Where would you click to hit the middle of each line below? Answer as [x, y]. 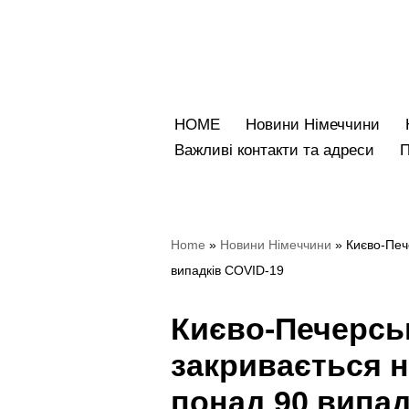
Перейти [201, 51]
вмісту [194, 102]
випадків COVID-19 [227, 270]
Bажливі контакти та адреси [274, 150]
